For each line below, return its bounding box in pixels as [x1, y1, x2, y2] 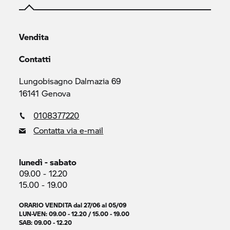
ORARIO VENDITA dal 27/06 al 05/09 [19, 200, 127, 209]
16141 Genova [19, 87, 71, 99]
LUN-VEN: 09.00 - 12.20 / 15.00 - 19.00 [19, 209, 130, 218]
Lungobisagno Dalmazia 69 [19, 75, 121, 87]
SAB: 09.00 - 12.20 [19, 218, 74, 227]
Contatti [19, 53, 51, 65]
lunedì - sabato [19, 156, 77, 168]
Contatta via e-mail [33, 124, 104, 136]
